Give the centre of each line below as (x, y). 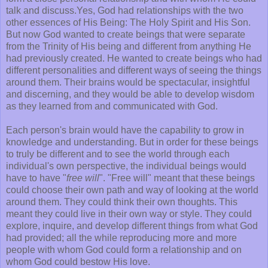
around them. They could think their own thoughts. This (122, 202)
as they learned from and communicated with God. (112, 106)
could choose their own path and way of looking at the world (132, 190)
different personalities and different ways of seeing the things (134, 70)
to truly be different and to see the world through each (118, 154)
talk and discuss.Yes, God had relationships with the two (125, 10)
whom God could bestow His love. (78, 261)
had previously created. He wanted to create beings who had (134, 58)
